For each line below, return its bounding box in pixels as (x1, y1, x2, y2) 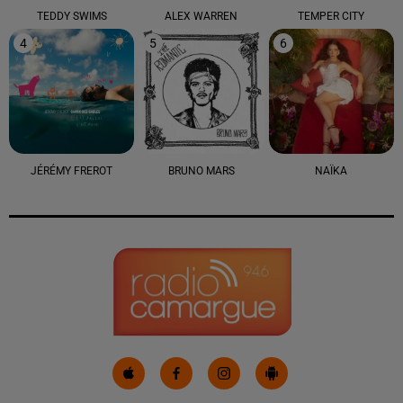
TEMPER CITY (298, 9, 365, 22)
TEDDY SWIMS (36, 9, 107, 22)
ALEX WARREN (165, 9, 238, 22)
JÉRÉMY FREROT (31, 165, 113, 178)
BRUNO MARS (167, 165, 235, 178)
